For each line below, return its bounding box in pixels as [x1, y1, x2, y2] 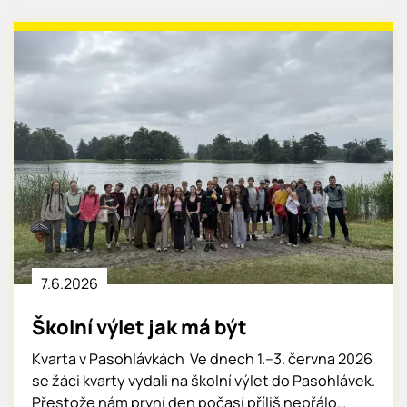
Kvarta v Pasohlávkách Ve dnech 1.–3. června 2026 [32, 349, 372, 370]
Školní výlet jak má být [32, 313, 247, 342]
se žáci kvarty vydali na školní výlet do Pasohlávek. [32, 371, 375, 392]
